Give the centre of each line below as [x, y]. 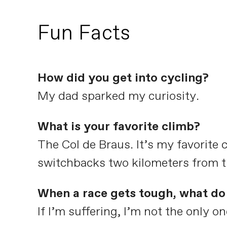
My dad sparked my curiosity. [118, 96]
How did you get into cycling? [123, 78]
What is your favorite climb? [119, 126]
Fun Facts [84, 34]
